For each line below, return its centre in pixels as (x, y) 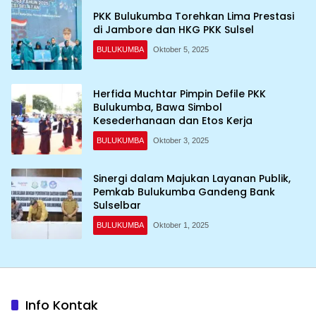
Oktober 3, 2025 (181, 141)
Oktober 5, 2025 (181, 49)
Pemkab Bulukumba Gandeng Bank (184, 192)
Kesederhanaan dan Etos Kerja (173, 121)
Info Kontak (62, 305)
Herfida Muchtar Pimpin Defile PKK (180, 94)
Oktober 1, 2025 (181, 225)
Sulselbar (117, 206)
